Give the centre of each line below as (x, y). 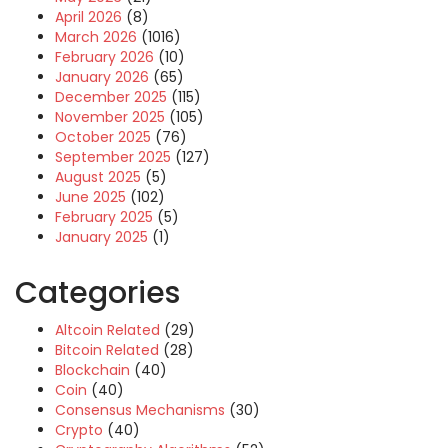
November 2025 (110, 117)
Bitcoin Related (107, 350)
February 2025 (104, 217)
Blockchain (92, 370)
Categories (97, 293)
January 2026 (102, 77)
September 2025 (113, 157)
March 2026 (96, 37)
